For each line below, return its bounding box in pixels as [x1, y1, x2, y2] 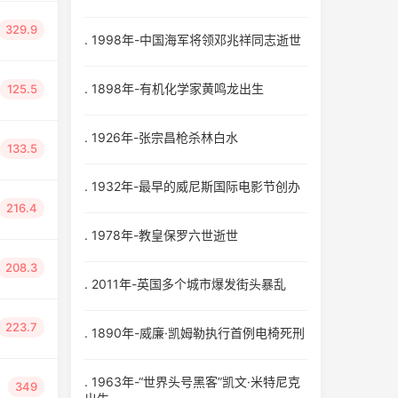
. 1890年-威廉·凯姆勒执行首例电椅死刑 [84, 325, 305, 340]
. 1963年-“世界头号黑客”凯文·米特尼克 [84, 374, 300, 389]
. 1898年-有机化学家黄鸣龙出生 [84, 81, 264, 96]
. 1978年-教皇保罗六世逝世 [84, 227, 238, 243]
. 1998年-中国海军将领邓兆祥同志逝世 [84, 32, 301, 47]
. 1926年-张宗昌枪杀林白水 [84, 130, 238, 145]
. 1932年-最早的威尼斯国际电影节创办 [84, 179, 300, 194]
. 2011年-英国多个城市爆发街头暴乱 [84, 276, 286, 291]
